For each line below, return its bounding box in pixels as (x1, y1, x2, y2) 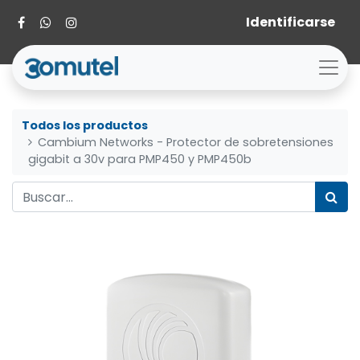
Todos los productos (22, 117, 148, 133)
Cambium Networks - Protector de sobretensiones (38, 133, 334, 150)
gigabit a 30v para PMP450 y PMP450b (28, 150, 252, 167)
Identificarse (246, 13, 335, 31)
